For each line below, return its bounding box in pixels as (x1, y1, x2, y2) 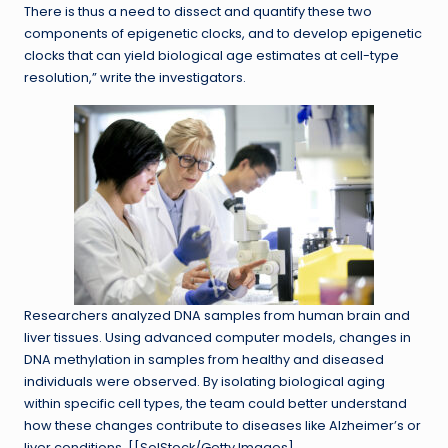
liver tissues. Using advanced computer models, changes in (24, 329, 411, 347)
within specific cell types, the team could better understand (24, 395, 407, 413)
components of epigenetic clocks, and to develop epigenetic (24, 25, 422, 43)
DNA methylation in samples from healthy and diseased (24, 351, 384, 369)
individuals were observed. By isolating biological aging (24, 373, 385, 391)
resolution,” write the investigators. (24, 69, 246, 87)
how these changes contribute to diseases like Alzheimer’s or (24, 417, 421, 435)
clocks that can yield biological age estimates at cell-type (24, 47, 399, 65)
